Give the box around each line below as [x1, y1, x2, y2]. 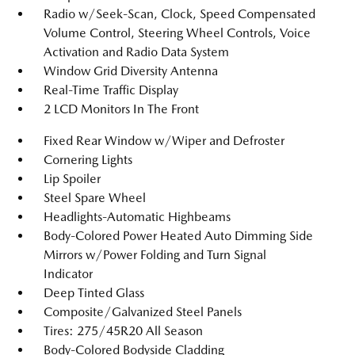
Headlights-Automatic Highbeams [44, 208, 231, 224]
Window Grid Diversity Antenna [44, 63, 218, 78]
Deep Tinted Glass [44, 284, 144, 300]
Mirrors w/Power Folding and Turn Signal [44, 246, 266, 262]
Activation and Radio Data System [44, 44, 229, 59]
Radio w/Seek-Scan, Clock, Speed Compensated [44, 6, 315, 21]
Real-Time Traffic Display [44, 82, 178, 97]
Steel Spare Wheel [44, 189, 146, 205]
